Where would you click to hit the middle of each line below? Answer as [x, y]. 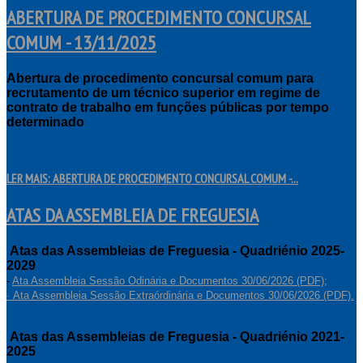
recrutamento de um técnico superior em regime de [163, 93]
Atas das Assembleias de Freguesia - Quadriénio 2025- [177, 250]
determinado [45, 122]
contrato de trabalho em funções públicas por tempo [168, 107]
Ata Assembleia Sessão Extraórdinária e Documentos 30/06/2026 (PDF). [184, 295]
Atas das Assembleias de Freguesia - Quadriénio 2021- [177, 336]
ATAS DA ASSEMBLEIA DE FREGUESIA [132, 215]
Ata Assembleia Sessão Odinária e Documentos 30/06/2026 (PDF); [170, 280]
